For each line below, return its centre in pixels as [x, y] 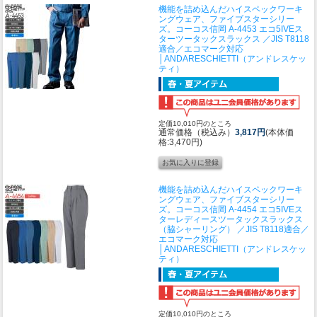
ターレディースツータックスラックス [231, 220]
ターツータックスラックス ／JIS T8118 [234, 39]
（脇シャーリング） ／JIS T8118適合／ [234, 230]
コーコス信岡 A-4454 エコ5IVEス [239, 210]
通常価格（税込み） [197, 133]
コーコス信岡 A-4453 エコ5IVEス [239, 29]
